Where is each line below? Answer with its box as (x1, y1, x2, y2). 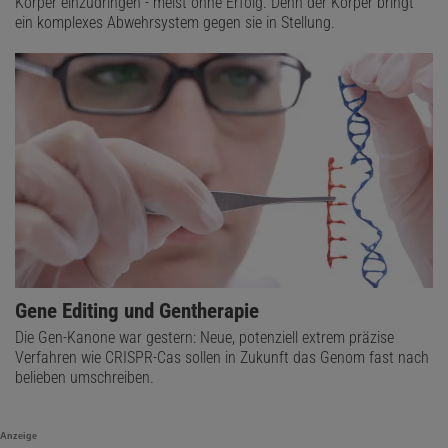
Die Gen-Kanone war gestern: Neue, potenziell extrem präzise (15, 328, 394, 348)
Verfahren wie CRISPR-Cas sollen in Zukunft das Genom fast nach (15, 348, 429, 368)
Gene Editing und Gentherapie (15, 299, 259, 324)
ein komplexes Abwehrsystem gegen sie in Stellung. (15, 13, 335, 33)
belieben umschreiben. (15, 368, 154, 388)
